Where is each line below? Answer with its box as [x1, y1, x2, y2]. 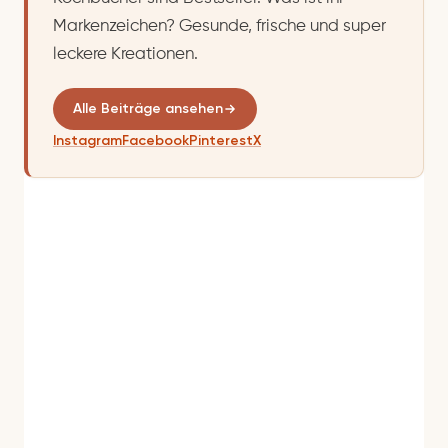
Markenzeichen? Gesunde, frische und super [53, 17, 386, 35]
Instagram [53, 131, 122, 149]
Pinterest [189, 131, 253, 149]
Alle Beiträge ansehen [73, 99, 223, 117]
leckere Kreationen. [53, 45, 198, 63]
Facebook [122, 131, 189, 149]
